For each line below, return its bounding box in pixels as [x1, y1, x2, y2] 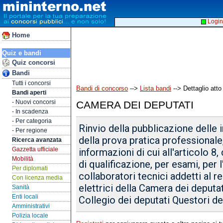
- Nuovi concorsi [12, 99, 56, 106]
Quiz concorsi [10, 59, 55, 66]
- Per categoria [12, 117, 52, 124]
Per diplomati [12, 165, 48, 172]
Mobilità [12, 155, 33, 162]
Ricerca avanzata [12, 136, 62, 143]
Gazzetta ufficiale [12, 146, 58, 153]
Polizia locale [12, 212, 48, 219]
